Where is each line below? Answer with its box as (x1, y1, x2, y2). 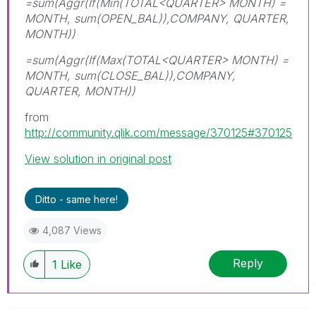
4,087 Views (42, 224, 102, 236)
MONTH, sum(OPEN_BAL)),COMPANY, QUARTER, (25, 11, 289, 25)
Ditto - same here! (35, 193, 118, 205)
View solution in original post (25, 151, 171, 166)
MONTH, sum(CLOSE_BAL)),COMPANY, (25, 68, 236, 83)
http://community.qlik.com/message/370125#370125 (25, 125, 292, 140)
